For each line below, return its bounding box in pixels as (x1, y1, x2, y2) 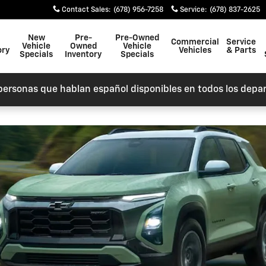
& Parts (226, 46, 256, 55)
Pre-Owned (115, 34, 159, 42)
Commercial (171, 38, 220, 46)
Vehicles (179, 46, 212, 55)
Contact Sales (62, 7, 109, 14)
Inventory (65, 50, 102, 59)
